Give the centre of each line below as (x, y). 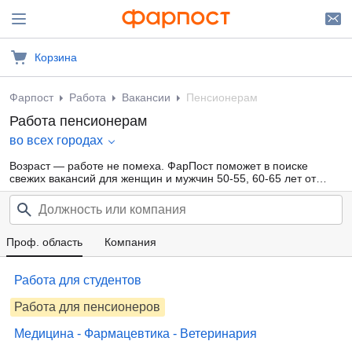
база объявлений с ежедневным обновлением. (131, 203)
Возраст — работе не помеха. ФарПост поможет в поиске (159, 166)
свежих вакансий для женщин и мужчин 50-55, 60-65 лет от (163, 178)
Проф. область (44, 242)
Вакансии (146, 97)
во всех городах (56, 140)
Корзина (56, 57)
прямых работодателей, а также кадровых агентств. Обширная (172, 191)
